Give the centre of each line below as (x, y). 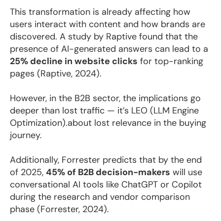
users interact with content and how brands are (108, 24)
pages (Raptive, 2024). (56, 74)
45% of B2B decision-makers (108, 172)
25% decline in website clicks (74, 61)
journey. (26, 135)
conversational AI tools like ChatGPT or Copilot (106, 185)
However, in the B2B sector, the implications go (105, 98)
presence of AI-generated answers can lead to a (109, 49)
